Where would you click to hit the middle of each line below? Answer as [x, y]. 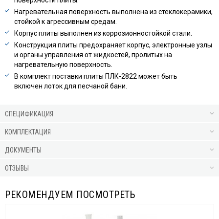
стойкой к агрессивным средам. [66, 21]
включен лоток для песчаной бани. [71, 86]
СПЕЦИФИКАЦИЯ [29, 114]
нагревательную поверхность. [63, 64]
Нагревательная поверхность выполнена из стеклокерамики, [113, 11]
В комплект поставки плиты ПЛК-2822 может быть [96, 76]
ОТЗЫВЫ [17, 168]
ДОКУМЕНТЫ [23, 150]
